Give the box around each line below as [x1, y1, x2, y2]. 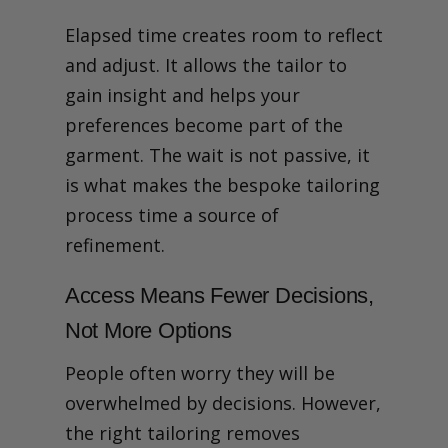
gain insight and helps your [64, 82, 300, 107]
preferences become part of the [64, 112, 343, 137]
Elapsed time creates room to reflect [64, 22, 383, 47]
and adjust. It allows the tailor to [64, 52, 347, 77]
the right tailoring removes [64, 420, 300, 445]
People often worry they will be [64, 360, 335, 385]
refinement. [64, 232, 165, 257]
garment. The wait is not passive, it [64, 142, 370, 167]
